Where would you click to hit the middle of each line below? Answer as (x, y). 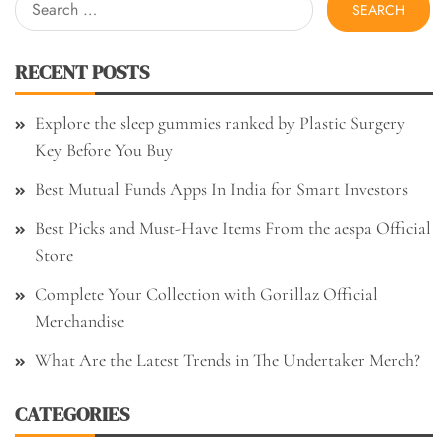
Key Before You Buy (104, 150)
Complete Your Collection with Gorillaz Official (206, 294)
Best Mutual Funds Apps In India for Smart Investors (221, 189)
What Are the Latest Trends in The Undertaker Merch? (227, 360)
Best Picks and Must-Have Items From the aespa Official (233, 228)
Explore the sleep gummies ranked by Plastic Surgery (220, 123)
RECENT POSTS (82, 72)
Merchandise (79, 321)
